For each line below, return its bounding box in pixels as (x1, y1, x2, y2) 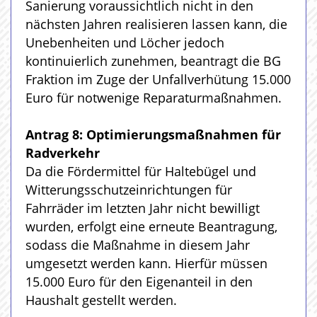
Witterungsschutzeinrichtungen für (25, 181, 232, 198)
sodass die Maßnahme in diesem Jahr (25, 236, 250, 253)
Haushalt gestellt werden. (25, 292, 177, 309)
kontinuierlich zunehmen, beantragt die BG (25, 52, 281, 69)
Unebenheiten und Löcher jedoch (25, 34, 224, 51)
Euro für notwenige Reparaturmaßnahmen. (25, 89, 282, 106)
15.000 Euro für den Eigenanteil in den (25, 273, 253, 290)
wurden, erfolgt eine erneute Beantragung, (25, 218, 277, 235)
